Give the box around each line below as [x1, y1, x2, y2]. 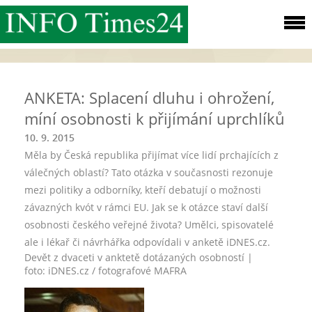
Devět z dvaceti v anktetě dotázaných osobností [24, 251, 247, 264]
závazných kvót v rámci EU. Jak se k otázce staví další [24, 201, 268, 214]
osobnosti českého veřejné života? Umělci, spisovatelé [24, 218, 274, 231]
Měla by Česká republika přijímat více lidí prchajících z [24, 148, 279, 162]
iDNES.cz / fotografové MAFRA [48, 264, 187, 277]
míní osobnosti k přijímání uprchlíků [24, 108, 285, 129]
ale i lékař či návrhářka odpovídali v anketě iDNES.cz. [24, 235, 270, 249]
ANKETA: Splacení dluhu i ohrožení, [24, 87, 274, 108]
